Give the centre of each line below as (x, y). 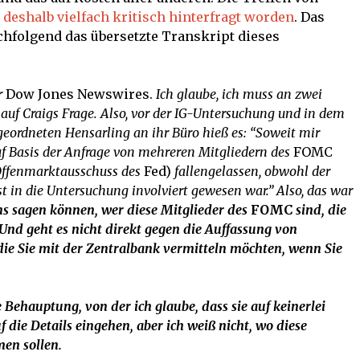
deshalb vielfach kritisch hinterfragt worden (149, 17)
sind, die (319, 210)
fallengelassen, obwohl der (252, 172)
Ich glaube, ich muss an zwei (239, 94)
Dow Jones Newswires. (79, 94)
